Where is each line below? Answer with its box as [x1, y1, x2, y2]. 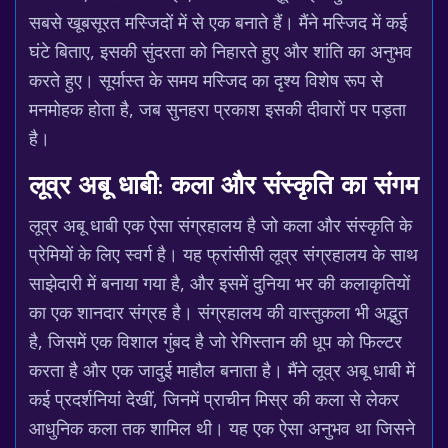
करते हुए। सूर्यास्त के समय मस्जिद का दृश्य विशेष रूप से [29, 68, 383, 92]
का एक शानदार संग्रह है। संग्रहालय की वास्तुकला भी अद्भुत [29, 300, 408, 324]
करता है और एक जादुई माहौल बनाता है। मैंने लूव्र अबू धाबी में [29, 358, 415, 382]
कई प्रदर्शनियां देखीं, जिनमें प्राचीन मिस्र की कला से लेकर [29, 387, 399, 411]
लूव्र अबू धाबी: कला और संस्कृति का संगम [29, 175, 418, 200]
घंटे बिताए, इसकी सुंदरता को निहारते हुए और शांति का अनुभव [29, 39, 412, 63]
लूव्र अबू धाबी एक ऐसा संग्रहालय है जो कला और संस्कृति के [29, 213, 412, 237]
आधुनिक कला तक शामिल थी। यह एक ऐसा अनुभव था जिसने [29, 416, 415, 440]
